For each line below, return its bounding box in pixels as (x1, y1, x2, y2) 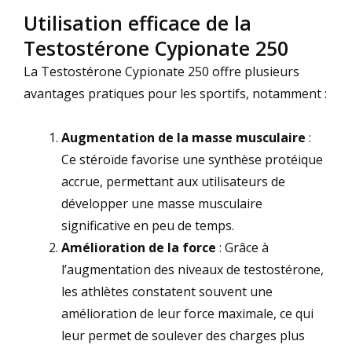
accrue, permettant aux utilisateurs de (61, 172, 285, 190)
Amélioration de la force (61, 238, 216, 256)
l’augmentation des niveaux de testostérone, (61, 260, 324, 278)
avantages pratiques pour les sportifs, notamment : (24, 84, 327, 102)
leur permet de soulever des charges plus (61, 326, 305, 344)
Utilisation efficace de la (24, 9, 251, 36)
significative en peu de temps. (61, 216, 234, 234)
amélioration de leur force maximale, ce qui (61, 304, 313, 322)
